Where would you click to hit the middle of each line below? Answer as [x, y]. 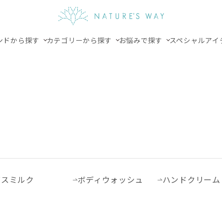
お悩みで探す [141, 40]
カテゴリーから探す [80, 40]
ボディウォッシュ [111, 179]
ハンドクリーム [191, 179]
